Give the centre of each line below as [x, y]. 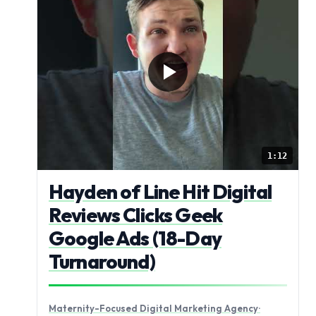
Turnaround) [102, 262]
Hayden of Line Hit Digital [160, 192]
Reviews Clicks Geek [136, 215]
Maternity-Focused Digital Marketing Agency [153, 309]
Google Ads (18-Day [135, 238]
